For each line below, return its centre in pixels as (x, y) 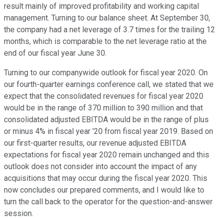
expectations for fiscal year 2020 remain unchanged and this (107, 155)
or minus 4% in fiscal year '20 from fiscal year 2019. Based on (109, 131)
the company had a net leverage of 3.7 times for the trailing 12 (109, 30)
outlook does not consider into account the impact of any (100, 167)
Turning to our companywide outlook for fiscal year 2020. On (106, 73)
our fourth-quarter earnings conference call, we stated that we (109, 85)
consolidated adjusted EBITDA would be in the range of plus (106, 120)
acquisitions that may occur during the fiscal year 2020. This (106, 178)
